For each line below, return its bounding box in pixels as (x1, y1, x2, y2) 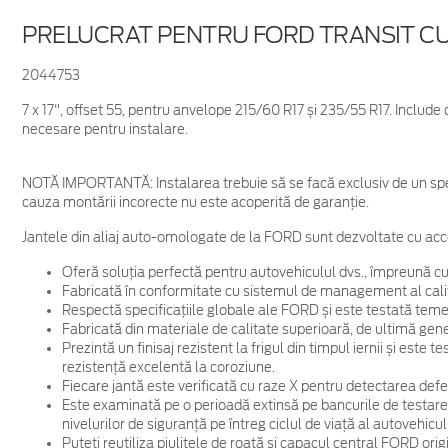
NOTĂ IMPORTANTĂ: (21, 176, 153, 192)
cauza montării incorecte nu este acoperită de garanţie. (21, 195, 369, 211)
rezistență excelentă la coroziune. (61, 360, 275, 376)
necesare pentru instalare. (21, 122, 188, 138)
